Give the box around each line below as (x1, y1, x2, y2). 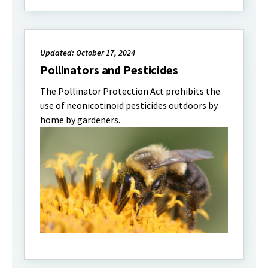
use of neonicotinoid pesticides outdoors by (40, 99, 218, 111)
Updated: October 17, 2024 (40, 47, 135, 58)
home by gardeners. (40, 114, 120, 126)
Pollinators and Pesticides (40, 62, 178, 77)
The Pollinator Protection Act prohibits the (40, 85, 220, 97)
